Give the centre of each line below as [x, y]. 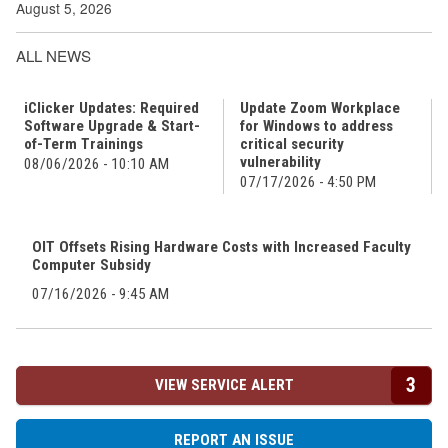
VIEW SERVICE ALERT [224, 384]
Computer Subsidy [91, 264]
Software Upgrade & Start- [112, 125]
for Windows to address [316, 125]
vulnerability [280, 161]
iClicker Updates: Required [111, 107]
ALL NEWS [53, 55]
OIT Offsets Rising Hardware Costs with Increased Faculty [221, 246]
